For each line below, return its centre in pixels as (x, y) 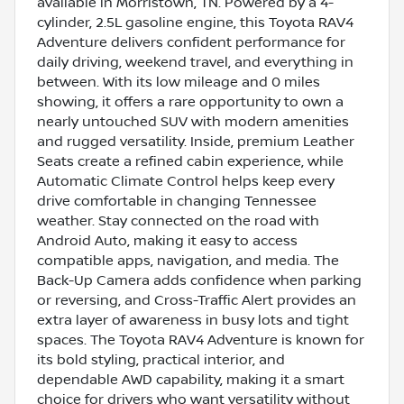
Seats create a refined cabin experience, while (190, 161)
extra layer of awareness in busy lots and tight (193, 320)
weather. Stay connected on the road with (178, 220)
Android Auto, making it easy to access (167, 240)
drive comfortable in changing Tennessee (177, 201)
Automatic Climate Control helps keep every (186, 181)
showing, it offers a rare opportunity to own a (190, 101)
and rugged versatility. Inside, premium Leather (196, 141)
